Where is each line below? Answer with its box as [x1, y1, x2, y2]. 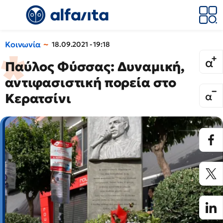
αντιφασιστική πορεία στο [5, 75, 177, 91]
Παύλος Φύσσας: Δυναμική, [5, 59, 185, 75]
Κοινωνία [5, 39, 41, 49]
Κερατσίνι [5, 91, 71, 107]
